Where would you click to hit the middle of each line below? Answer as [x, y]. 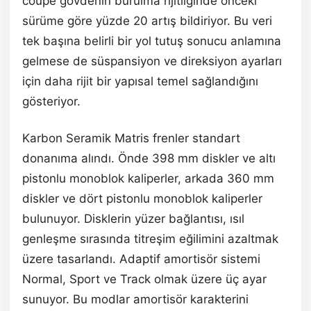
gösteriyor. [51, 102]
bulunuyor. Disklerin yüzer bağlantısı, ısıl [133, 219]
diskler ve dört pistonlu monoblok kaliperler [142, 199]
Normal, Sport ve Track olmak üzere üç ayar [144, 279]
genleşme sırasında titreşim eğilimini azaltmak [150, 239]
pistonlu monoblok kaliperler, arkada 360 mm [148, 179]
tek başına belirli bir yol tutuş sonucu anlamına [152, 41]
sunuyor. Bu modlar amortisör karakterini [135, 300]
